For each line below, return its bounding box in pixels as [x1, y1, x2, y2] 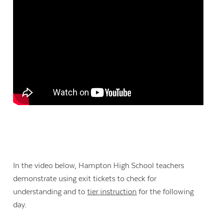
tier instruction [87, 187, 137, 196]
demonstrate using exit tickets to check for [13, 174, 157, 183]
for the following [137, 187, 194, 196]
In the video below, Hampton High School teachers [13, 161, 185, 170]
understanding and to [13, 187, 88, 196]
